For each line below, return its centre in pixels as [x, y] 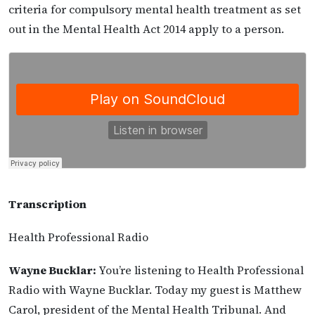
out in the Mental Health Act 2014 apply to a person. [146, 28]
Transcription [47, 204]
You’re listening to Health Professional [200, 270]
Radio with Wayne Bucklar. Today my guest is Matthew [155, 290]
